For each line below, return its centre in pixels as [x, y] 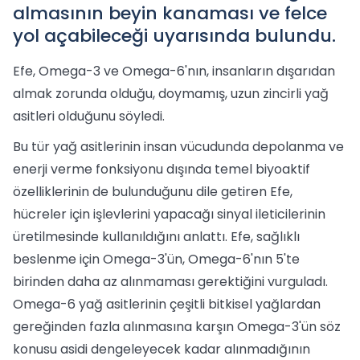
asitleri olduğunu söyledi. [89, 116]
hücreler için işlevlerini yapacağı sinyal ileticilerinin [169, 214]
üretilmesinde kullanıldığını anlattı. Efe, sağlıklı [156, 237]
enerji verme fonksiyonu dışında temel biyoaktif [162, 169]
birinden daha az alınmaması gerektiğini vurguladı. [170, 282]
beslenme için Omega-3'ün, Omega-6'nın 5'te [156, 259]
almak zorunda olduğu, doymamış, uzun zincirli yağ [171, 94]
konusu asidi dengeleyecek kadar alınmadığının [162, 349]
